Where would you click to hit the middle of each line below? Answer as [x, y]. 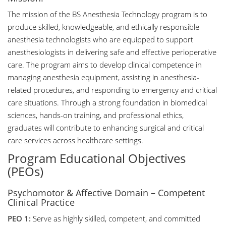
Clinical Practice [41, 202]
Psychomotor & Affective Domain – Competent [106, 193]
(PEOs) [25, 171]
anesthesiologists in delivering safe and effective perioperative [112, 52]
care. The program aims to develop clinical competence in [105, 65]
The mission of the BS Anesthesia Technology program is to [107, 14]
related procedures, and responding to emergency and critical [112, 90]
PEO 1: [19, 218]
